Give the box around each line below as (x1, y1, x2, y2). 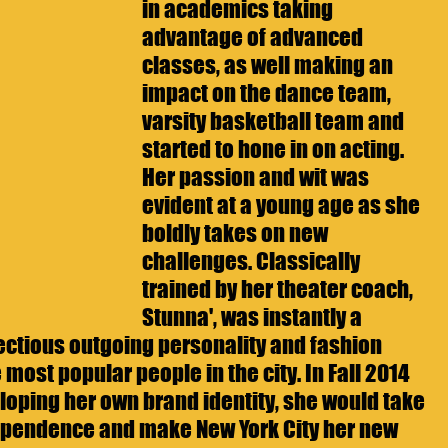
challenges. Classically (142, 246, 364, 275)
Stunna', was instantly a (142, 302, 366, 331)
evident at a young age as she (142, 190, 424, 219)
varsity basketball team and (142, 106, 408, 135)
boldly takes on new (142, 218, 332, 247)
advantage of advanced (142, 22, 367, 51)
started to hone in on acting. (142, 134, 408, 163)
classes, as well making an (142, 50, 397, 79)
